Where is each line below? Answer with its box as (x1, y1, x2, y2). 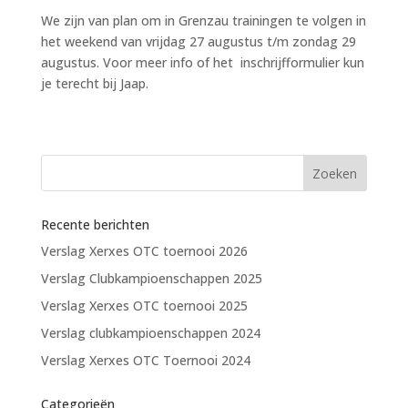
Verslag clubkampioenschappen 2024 (40, 324, 260, 342)
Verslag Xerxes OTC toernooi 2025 (40, 297, 248, 314)
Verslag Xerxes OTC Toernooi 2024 (40, 352, 250, 369)
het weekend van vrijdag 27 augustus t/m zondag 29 (40, 33, 356, 50)
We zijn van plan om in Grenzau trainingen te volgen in (40, 12, 366, 29)
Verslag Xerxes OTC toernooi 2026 (40, 242, 248, 260)
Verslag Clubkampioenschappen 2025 (40, 270, 262, 287)
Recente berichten (40, 216, 149, 233)
